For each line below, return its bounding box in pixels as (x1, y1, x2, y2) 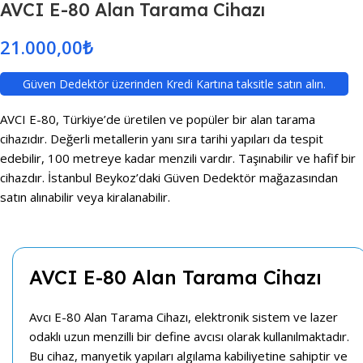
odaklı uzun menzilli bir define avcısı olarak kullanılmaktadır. (29, 328, 349, 345)
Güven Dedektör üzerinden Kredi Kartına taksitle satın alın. (23, 76, 327, 92)
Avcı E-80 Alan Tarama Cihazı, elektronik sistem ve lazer (29, 309, 338, 326)
